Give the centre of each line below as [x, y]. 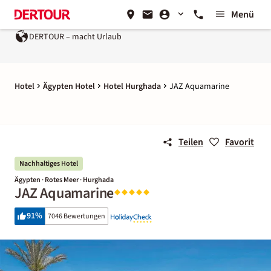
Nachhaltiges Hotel [49, 164]
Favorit [240, 142]
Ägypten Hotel [69, 87]
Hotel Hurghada [132, 87]
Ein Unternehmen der [181, 37]
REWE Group [243, 37]
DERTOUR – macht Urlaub [56, 37]
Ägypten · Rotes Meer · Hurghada [64, 180]
